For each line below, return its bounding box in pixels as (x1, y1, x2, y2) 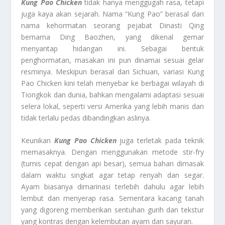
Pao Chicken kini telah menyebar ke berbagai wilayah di (21, 78, 204, 88)
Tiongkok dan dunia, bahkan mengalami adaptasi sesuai (21, 89, 204, 99)
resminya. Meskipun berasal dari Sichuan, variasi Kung (21, 66, 204, 76)
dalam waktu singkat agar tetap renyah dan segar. (21, 170, 204, 180)
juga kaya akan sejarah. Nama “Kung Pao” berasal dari (21, 9, 204, 19)
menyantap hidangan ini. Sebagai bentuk (21, 43, 204, 53)
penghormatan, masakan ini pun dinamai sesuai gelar (21, 55, 204, 65)
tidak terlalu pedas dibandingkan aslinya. (21, 113, 151, 123)
